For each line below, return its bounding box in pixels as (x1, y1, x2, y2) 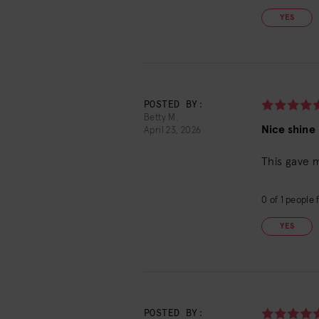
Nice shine (261, 124, 315, 135)
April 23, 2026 (144, 126, 202, 135)
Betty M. (144, 113, 179, 122)
